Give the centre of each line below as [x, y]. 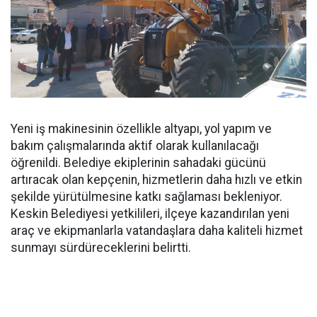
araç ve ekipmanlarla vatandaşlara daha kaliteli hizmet [157, 231]
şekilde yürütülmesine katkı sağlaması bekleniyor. [146, 197]
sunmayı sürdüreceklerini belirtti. [101, 248]
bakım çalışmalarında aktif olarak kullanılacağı [135, 146]
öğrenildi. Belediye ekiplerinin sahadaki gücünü [138, 163]
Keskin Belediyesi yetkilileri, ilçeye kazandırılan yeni [150, 214]
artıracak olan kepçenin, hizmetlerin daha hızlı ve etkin [156, 180]
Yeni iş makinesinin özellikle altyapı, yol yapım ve [141, 129]
